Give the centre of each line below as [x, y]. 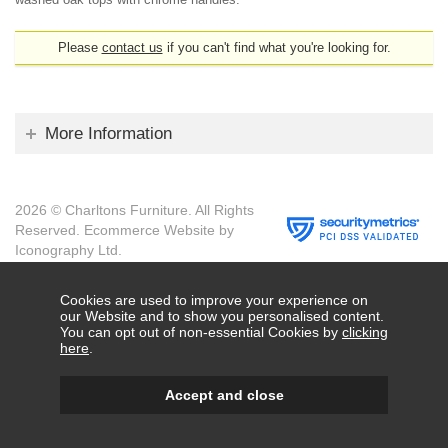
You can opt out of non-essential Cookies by [201, 332]
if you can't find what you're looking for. [276, 48]
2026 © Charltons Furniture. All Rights [134, 209]
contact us [132, 48]
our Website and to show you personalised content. [222, 316]
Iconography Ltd [66, 249]
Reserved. [49, 229]
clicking [365, 332]
